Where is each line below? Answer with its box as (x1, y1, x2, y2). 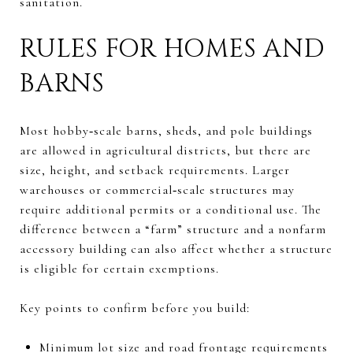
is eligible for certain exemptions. (20, 260, 219, 277)
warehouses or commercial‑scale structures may (20, 181, 295, 198)
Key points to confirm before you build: (20, 299, 250, 316)
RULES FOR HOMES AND (20, 32, 325, 66)
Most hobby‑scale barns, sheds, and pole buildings (20, 122, 313, 139)
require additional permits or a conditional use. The (20, 201, 321, 217)
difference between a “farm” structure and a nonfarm (20, 221, 326, 237)
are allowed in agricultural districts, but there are (20, 142, 311, 158)
